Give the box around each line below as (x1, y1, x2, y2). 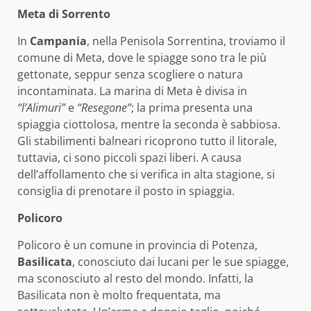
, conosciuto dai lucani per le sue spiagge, (72, 254, 289, 270)
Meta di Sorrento (17, 6, 110, 22)
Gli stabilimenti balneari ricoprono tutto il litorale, (17, 133, 277, 149)
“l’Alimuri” (17, 100, 65, 116)
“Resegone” (77, 100, 131, 116)
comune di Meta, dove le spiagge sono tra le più (17, 50, 267, 66)
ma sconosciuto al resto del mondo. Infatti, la (17, 271, 253, 287)
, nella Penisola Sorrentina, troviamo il (87, 33, 285, 49)
